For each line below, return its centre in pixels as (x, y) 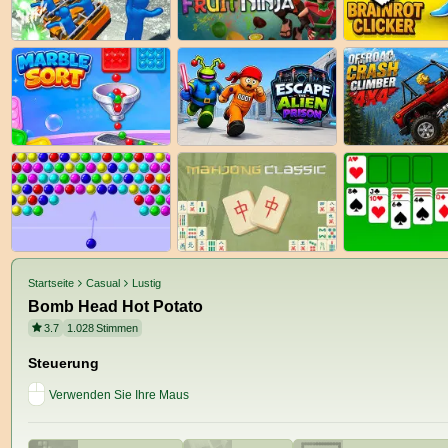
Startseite (51, 282)
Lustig (147, 282)
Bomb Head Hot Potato (115, 306)
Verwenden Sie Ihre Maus (119, 394)
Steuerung (63, 362)
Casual (103, 282)
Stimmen (117, 327)
